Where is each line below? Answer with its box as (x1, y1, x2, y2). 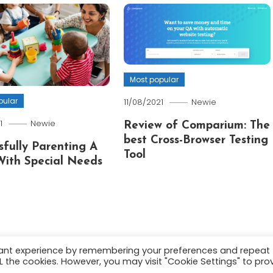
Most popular (130, 74, 179, 85)
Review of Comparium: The (124, 119, 271, 132)
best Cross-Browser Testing (124, 134, 269, 146)
